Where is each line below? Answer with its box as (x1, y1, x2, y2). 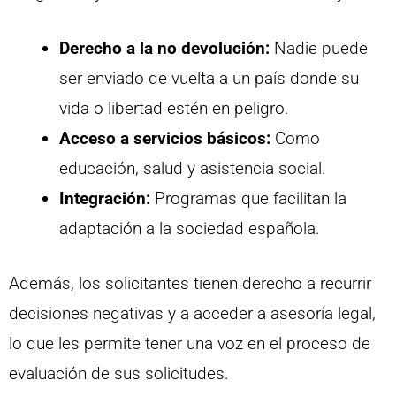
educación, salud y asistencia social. (59, 157, 326, 179)
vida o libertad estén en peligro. (59, 97, 289, 118)
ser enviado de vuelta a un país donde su (59, 67, 359, 88)
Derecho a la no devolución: (59, 37, 270, 58)
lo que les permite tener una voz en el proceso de (9, 333, 370, 354)
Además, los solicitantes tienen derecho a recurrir (9, 273, 371, 294)
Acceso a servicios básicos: (59, 127, 270, 148)
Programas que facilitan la (150, 187, 346, 209)
